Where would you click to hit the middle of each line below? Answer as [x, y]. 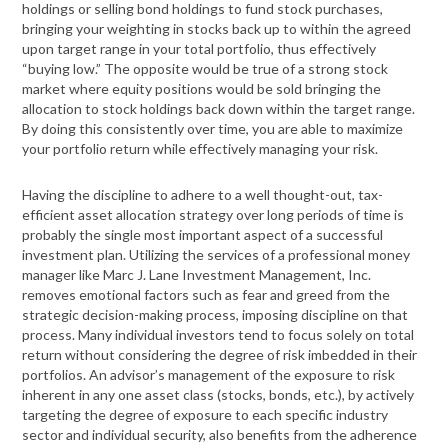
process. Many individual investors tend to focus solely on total [218, 335]
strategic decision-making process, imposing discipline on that [215, 315]
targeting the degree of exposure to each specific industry [205, 415]
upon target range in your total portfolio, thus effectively [199, 49]
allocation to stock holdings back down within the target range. [219, 109]
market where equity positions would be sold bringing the [202, 89]
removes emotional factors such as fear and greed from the [206, 295]
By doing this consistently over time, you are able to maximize [213, 129]
